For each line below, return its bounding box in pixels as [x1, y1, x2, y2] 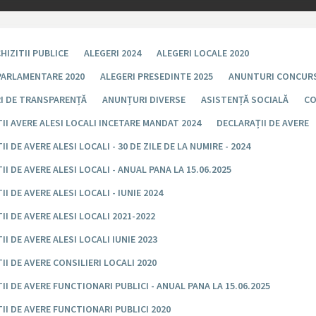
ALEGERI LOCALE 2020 [157, 47, 250, 60]
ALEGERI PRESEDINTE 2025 [100, 70, 214, 83]
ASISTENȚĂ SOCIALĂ [201, 93, 289, 107]
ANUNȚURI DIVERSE [102, 93, 186, 107]
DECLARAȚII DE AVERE [217, 116, 310, 130]
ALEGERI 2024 [84, 47, 142, 60]
